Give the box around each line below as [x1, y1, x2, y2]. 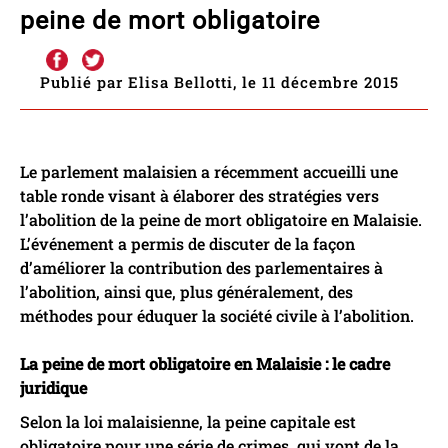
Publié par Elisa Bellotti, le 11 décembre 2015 [40, 71, 399, 92]
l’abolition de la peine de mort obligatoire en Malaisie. [20, 208, 422, 230]
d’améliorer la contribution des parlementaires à [20, 256, 383, 278]
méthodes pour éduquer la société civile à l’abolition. [20, 304, 414, 326]
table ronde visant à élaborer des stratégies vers [20, 184, 379, 206]
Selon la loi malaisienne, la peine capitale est [20, 410, 356, 432]
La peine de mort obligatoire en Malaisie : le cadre [20, 352, 390, 374]
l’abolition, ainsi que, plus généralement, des [20, 280, 353, 302]
